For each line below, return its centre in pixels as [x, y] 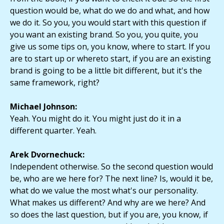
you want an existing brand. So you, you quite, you [104, 35]
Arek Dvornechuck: [47, 155]
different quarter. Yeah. [53, 131]
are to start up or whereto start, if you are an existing [110, 59]
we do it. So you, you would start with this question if [108, 23]
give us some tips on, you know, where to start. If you [110, 47]
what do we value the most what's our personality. [104, 191]
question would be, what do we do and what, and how [110, 11]
